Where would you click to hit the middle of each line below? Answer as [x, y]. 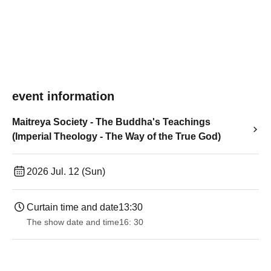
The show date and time [73, 222]
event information [63, 96]
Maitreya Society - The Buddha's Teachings [111, 122]
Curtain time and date [73, 207]
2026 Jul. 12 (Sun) [66, 171]
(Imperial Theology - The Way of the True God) [116, 136]
